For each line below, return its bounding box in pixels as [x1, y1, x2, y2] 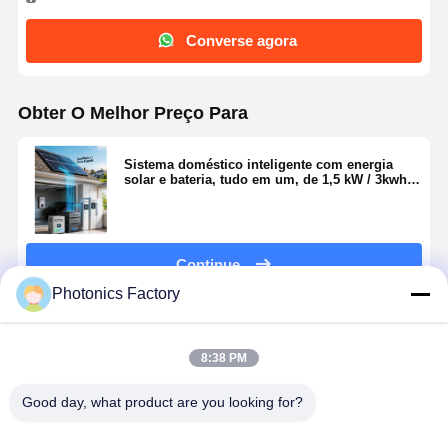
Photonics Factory [52, 285, 180, 302]
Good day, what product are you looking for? [22, 394, 303, 410]
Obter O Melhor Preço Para [17, 102, 248, 123]
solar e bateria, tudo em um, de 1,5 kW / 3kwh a [123, 171, 418, 187]
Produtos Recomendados [17, 326, 236, 347]
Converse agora [186, 32, 298, 50]
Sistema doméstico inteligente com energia [123, 156, 393, 172]
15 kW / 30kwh [123, 186, 212, 202]
